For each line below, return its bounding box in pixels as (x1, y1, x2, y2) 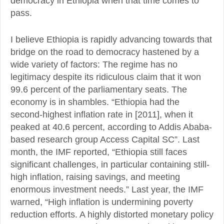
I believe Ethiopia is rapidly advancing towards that (10, 34, 212, 44)
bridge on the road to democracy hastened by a (10, 46, 199, 57)
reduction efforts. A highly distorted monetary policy (10, 209, 213, 219)
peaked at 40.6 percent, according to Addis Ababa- (10, 121, 212, 132)
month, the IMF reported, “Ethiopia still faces (10, 146, 187, 157)
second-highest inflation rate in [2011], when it (10, 109, 193, 119)
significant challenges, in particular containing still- (10, 159, 209, 169)
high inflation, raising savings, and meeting (10, 171, 180, 182)
